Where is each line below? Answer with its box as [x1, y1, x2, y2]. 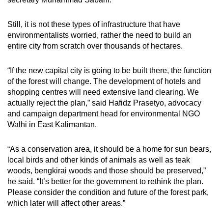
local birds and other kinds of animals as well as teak [7, 155, 190, 164]
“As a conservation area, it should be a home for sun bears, [7, 144, 211, 153]
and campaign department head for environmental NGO [7, 109, 200, 118]
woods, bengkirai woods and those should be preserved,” [7, 166, 206, 175]
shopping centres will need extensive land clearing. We [7, 87, 199, 96]
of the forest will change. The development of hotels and [7, 77, 201, 85]
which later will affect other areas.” [7, 198, 125, 207]
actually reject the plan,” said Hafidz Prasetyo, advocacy [7, 98, 201, 107]
